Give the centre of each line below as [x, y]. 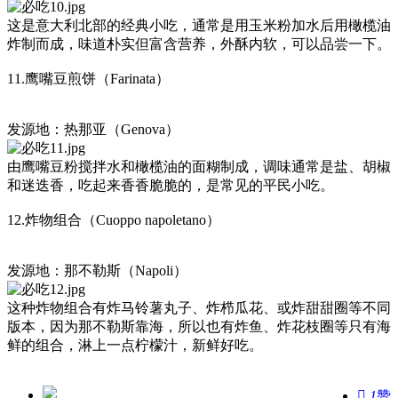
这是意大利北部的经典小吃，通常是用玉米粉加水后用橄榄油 [199, 26]
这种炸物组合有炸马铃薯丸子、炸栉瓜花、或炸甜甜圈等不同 [199, 308]
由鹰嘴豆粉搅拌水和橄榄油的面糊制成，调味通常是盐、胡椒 [199, 167]
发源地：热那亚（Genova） [93, 130]
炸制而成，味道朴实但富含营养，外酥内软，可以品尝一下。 [199, 44]
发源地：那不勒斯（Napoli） [97, 271]
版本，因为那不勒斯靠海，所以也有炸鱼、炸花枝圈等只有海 [199, 327]
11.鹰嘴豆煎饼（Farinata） [88, 79]
